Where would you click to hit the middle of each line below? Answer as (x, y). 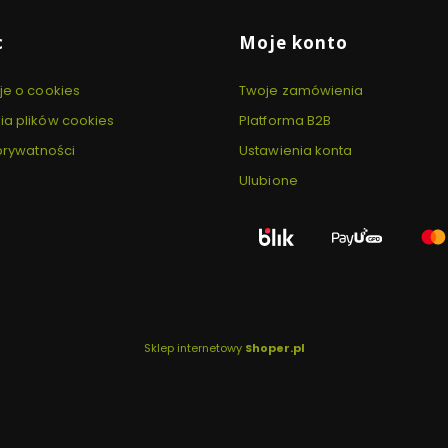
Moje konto (293, 42)
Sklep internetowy (194, 347)
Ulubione (268, 180)
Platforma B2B (285, 120)
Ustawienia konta (296, 150)
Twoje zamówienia (301, 90)
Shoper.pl (274, 347)
